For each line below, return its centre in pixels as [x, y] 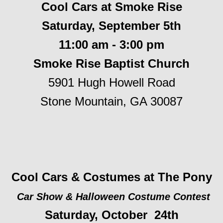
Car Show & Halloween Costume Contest [113, 197]
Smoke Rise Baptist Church [111, 63]
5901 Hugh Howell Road [111, 82]
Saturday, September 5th [111, 26]
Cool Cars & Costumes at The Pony [111, 177]
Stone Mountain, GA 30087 [111, 101]
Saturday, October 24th [111, 215]
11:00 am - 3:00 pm [111, 45]
